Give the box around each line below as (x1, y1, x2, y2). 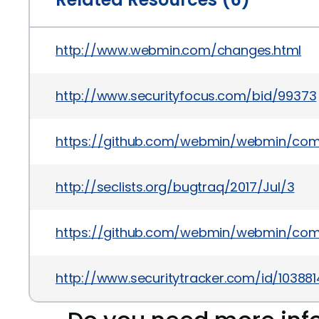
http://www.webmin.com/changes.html (56, 41, 302, 59)
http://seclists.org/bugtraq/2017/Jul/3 (56, 178, 295, 196)
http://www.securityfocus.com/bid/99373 (56, 87, 317, 105)
